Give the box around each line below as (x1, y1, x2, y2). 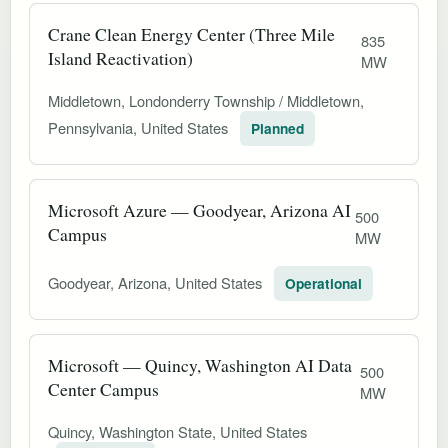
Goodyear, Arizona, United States (48, 271, 266, 293)
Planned (251, 118, 304, 138)
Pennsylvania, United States (48, 116, 232, 138)
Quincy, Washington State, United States (48, 420, 307, 442)
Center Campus (48, 376, 159, 401)
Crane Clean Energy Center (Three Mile (48, 21, 335, 46)
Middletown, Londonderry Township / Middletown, (48, 89, 364, 111)
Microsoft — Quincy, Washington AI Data (48, 352, 352, 377)
